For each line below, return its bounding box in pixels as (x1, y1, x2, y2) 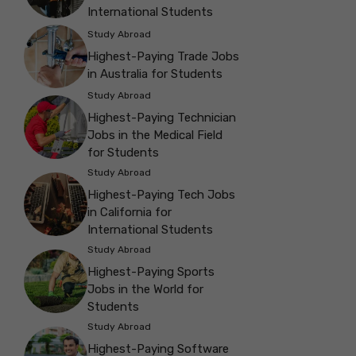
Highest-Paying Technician (87, 110, 236, 126)
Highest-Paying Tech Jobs (87, 188, 235, 203)
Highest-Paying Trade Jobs (87, 48, 239, 64)
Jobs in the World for (87, 282, 203, 297)
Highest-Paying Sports (87, 265, 215, 280)
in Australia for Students (87, 66, 222, 81)
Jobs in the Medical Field (87, 128, 222, 143)
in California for (87, 205, 172, 220)
